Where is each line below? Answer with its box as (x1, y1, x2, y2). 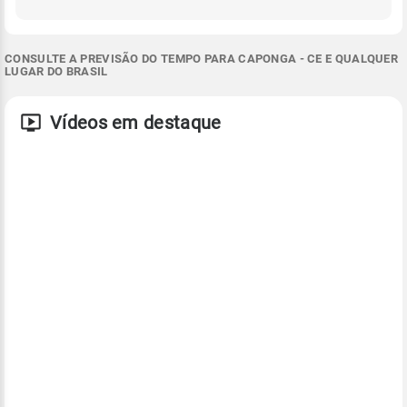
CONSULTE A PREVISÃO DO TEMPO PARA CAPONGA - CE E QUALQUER (5, 51, 399, 65)
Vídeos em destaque (50, 111, 222, 134)
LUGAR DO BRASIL (5, 64, 108, 78)
